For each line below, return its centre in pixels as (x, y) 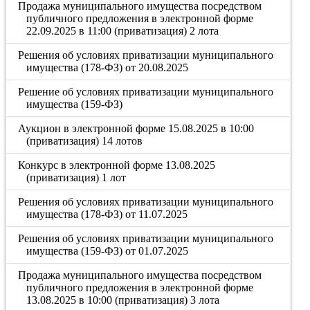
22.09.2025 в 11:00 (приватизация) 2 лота (122, 31)
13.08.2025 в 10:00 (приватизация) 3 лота (122, 300)
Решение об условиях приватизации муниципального (146, 92)
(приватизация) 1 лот (76, 177)
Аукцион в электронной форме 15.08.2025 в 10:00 (136, 128)
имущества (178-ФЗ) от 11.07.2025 (107, 214)
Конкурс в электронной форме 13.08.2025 (117, 165)
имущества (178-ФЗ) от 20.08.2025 (107, 67)
